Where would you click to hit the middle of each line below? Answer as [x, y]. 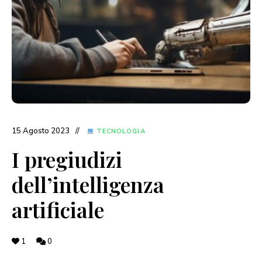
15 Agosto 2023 [41, 131]
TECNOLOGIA [120, 131]
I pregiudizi [67, 159]
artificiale [58, 209]
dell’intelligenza [88, 184]
